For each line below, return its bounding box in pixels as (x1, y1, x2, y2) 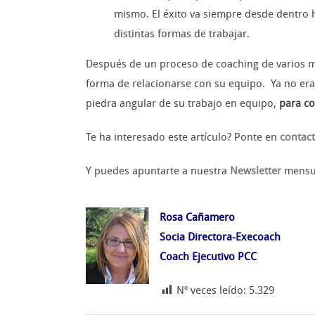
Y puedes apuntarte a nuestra (86, 165, 230, 178)
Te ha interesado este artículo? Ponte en (86, 131, 280, 144)
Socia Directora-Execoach (160, 230, 281, 243)
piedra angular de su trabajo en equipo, (86, 97, 279, 110)
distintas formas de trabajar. (114, 27, 250, 41)
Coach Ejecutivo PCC (160, 250, 257, 263)
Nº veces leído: (176, 283, 246, 297)
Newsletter (230, 165, 281, 178)
